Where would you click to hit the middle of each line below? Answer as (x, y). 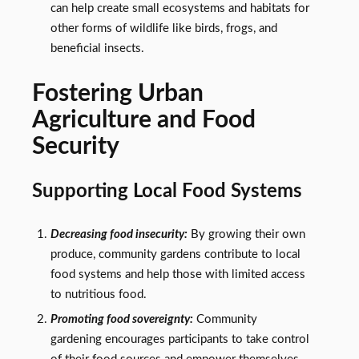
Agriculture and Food (144, 120)
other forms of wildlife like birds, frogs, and (163, 28)
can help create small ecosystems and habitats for (179, 8)
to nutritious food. (98, 294)
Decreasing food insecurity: (119, 234)
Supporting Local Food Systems (167, 191)
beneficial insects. (97, 48)
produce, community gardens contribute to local (175, 254)
